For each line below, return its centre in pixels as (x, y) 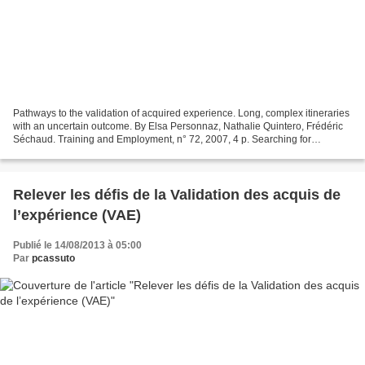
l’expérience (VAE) (77, 215)
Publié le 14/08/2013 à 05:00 (77, 245)
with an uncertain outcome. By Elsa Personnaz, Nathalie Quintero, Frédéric (178, 126)
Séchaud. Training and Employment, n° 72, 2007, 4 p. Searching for (162, 139)
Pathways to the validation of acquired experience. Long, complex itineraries (181, 113)
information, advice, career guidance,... (99, 152)
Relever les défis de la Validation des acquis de (177, 194)
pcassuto (53, 258)
